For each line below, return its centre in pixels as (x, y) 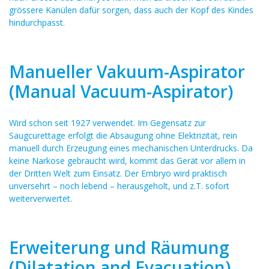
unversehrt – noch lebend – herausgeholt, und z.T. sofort (119, 186)
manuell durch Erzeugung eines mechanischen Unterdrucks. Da (131, 148)
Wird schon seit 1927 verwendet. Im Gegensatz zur (107, 123)
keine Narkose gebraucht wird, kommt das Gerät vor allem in (127, 161)
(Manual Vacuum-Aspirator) (121, 91)
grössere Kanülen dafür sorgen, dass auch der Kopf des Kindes (131, 10)
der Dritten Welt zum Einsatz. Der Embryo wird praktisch (118, 173)
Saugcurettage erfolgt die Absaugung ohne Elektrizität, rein (123, 135)
